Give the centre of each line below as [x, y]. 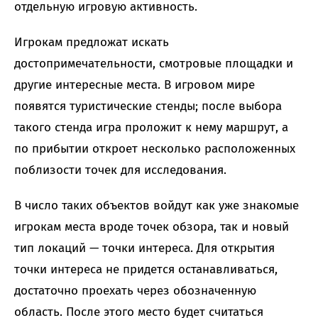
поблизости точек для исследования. [120, 170]
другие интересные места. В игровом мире [135, 85]
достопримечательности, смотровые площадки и [154, 64]
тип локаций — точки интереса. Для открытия [144, 248]
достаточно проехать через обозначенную [135, 291]
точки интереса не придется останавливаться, [146, 270]
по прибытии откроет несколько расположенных [155, 149]
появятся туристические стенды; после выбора [148, 106]
